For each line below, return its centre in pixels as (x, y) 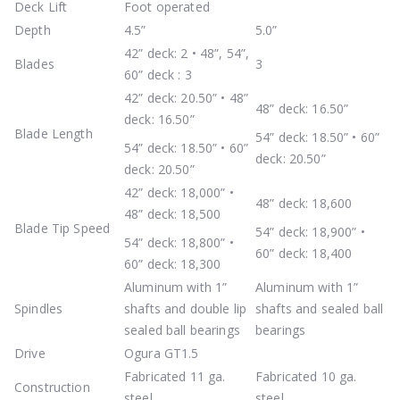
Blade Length (54, 133)
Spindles (39, 308)
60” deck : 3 (158, 74)
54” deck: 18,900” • (310, 231)
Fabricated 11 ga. (175, 376)
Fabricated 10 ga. (306, 376)
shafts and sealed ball (320, 308)
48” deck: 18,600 (304, 203)
